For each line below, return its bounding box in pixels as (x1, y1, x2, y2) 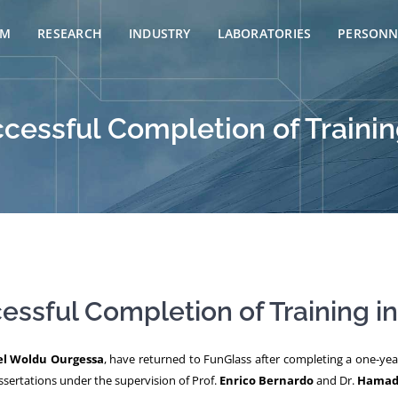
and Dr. (314, 372, 357, 389)
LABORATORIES (217, 25, 312, 42)
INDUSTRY (128, 25, 191, 42)
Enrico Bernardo (219, 372, 314, 389)
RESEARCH (37, 25, 102, 42)
